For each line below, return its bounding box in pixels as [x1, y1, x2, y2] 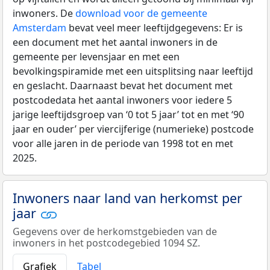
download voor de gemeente [75, 6, 207, 20]
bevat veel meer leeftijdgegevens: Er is [66, 20, 243, 34]
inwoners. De [13, 6, 75, 20]
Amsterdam [13, 20, 66, 34]
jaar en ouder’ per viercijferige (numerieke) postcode [13, 122, 254, 136]
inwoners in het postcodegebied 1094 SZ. [13, 236, 200, 250]
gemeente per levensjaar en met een [13, 49, 180, 63]
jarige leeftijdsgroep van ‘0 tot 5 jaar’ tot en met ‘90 [13, 107, 244, 121]
